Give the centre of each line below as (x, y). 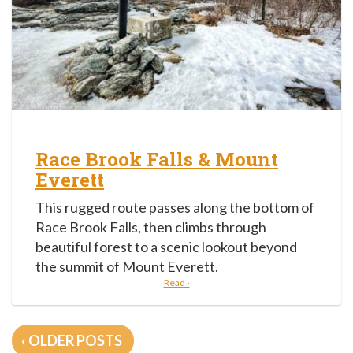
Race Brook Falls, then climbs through (151, 227)
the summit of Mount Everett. (127, 267)
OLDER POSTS (75, 341)
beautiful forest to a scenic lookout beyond (166, 247)
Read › (176, 283)
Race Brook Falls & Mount (157, 160)
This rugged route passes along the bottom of (175, 208)
